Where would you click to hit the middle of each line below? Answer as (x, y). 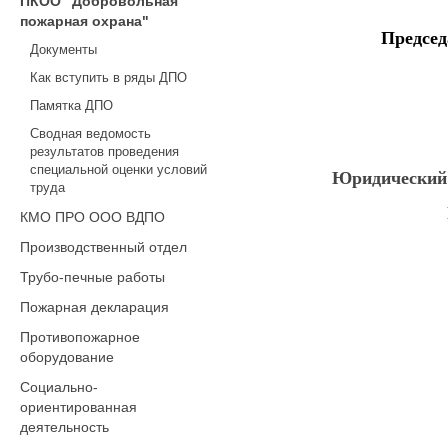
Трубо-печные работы (92, 277)
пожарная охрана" (84, 21)
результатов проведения (104, 151)
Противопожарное (80, 337)
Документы (63, 49)
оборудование (67, 357)
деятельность (64, 427)
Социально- (59, 387)
